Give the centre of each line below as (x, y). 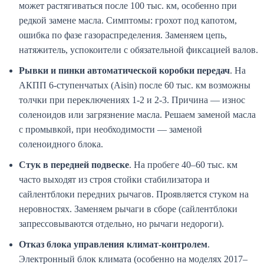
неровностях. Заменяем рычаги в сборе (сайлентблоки (128, 209)
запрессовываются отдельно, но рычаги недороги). (121, 224)
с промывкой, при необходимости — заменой (110, 130)
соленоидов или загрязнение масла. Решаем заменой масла (137, 115)
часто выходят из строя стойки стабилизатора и (114, 180)
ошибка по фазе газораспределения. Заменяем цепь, (123, 35)
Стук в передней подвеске (74, 165)
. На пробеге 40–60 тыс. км (183, 165)
